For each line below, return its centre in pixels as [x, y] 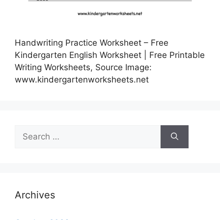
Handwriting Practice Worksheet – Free [92, 43]
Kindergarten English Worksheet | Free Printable [110, 55]
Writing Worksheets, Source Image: [83, 68]
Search [28, 131]
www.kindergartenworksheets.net [82, 80]
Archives [35, 195]
